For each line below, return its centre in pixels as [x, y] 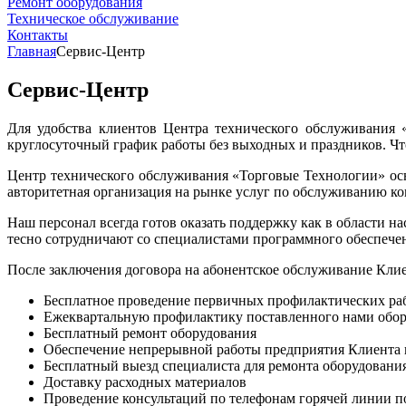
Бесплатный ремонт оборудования [150, 333]
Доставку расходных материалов [145, 382]
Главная [32, 51]
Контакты [38, 35]
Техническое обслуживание [93, 19]
